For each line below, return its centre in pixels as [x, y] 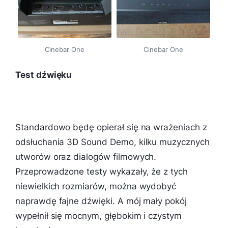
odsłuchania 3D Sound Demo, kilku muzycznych [112, 142]
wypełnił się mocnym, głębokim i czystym [99, 216]
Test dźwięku [44, 75]
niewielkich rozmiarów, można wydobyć [96, 186]
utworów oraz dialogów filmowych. [86, 156]
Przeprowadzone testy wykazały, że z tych [102, 171]
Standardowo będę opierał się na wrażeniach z [111, 127]
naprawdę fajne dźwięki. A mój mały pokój [101, 201]
